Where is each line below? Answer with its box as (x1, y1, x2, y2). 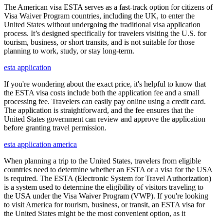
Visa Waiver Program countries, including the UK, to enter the (4, 11, 195, 20)
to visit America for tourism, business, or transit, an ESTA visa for (4, 200, 205, 209)
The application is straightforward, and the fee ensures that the (4, 106, 194, 114)
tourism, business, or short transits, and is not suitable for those (4, 37, 195, 46)
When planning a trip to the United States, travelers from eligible (4, 156, 201, 165)
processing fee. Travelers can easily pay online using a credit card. (4, 97, 206, 106)
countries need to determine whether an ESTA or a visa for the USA (4, 165, 212, 174)
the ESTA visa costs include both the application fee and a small (4, 88, 200, 97)
